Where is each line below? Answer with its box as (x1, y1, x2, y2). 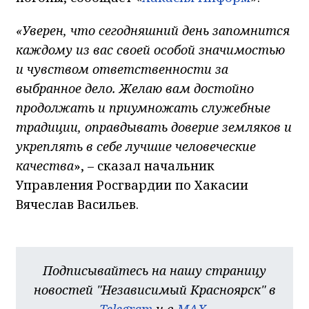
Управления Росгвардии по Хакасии (16, 176, 248, 193)
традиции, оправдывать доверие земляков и (16, 118, 292, 135)
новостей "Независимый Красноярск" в (33, 281, 276, 298)
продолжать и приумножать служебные (16, 99, 270, 116)
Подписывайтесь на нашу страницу (43, 261, 266, 279)
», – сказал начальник (74, 157, 215, 174)
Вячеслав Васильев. (16, 195, 139, 212)
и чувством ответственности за (16, 60, 228, 77)
